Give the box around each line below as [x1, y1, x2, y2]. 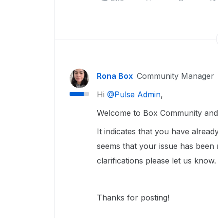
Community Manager [137, 71, 214, 81]
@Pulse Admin [107, 90, 161, 99]
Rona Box [97, 71, 133, 81]
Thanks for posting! [97, 193, 169, 202]
